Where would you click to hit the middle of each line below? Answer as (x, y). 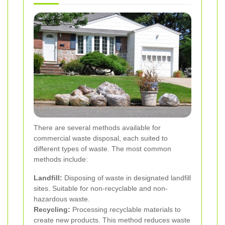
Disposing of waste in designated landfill (127, 178)
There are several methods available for (97, 127)
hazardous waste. (62, 199)
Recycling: (52, 209)
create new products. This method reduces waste (112, 220)
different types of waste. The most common (102, 148)
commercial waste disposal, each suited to (101, 138)
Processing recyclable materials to (126, 209)
